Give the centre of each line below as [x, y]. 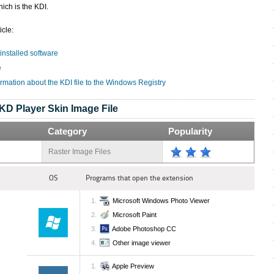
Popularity [190, 131]
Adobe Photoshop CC [144, 229]
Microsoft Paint [135, 215]
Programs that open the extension [139, 178]
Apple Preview [133, 266]
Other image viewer [142, 243]
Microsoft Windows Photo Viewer [161, 201]
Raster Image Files [80, 152]
